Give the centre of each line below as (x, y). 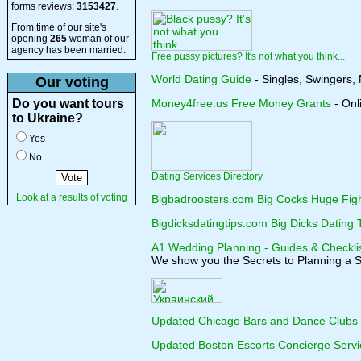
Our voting (72, 82)
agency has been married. (68, 50)
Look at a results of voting (72, 197)
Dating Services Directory (207, 176)
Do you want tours (68, 104)
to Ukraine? (48, 118)
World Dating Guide (201, 79)
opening (31, 39)
